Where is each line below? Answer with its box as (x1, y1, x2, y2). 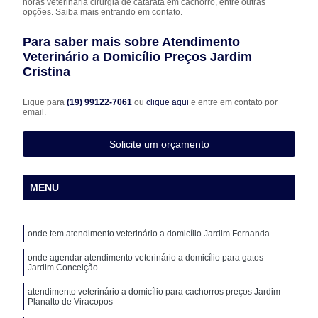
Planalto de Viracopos (28, 296, 114, 307)
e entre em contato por (189, 97, 278, 107)
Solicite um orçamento (109, 138, 209, 150)
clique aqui (146, 97, 190, 107)
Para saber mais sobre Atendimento (23, 34, 241, 49)
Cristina (23, 64, 71, 79)
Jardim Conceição (28, 262, 99, 273)
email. (23, 106, 47, 117)
